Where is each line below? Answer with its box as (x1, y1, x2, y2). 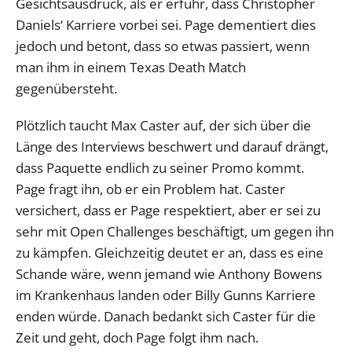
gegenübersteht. (16, 79, 117, 97)
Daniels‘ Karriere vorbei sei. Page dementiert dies (16, 15, 316, 34)
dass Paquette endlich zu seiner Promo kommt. (16, 158, 304, 177)
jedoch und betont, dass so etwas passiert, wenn (16, 36, 310, 55)
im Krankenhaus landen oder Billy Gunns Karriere (16, 285, 316, 304)
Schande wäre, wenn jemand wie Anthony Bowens (16, 264, 322, 283)
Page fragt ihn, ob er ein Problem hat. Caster (16, 179, 285, 198)
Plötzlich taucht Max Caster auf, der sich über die (16, 115, 311, 134)
